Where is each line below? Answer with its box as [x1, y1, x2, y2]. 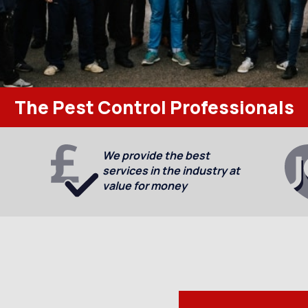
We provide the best [102, 148, 210, 163]
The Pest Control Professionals [14, 95, 294, 120]
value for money [102, 178, 188, 193]
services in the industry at [102, 163, 241, 178]
